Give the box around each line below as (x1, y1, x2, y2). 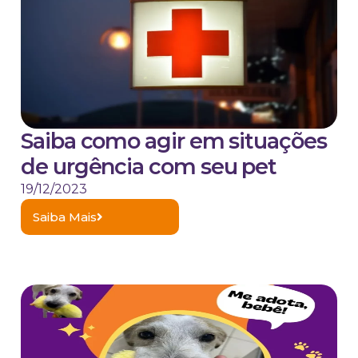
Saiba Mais (33, 209, 97, 225)
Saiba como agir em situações (21, 128, 327, 155)
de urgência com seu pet (21, 153, 277, 181)
